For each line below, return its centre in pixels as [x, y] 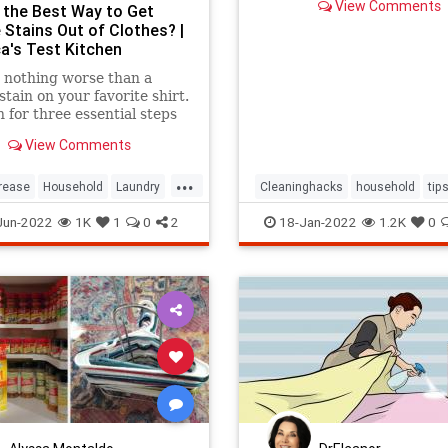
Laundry [138, 186]
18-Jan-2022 [316, 221]
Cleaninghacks [301, 186]
